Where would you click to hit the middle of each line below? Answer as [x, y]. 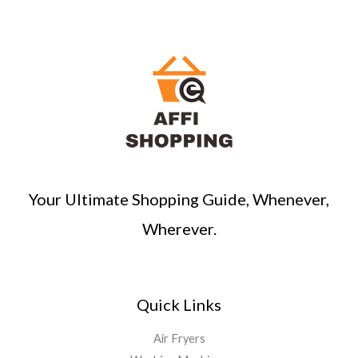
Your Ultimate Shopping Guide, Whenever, [179, 199]
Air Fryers [179, 338]
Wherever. [179, 228]
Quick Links [179, 304]
